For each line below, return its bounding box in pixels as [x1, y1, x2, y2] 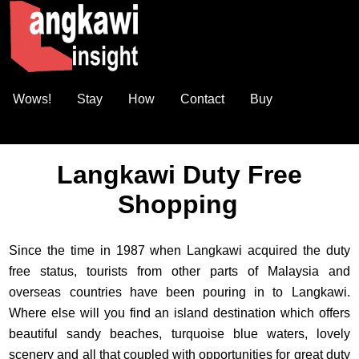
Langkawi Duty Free [57, 160, 302, 189]
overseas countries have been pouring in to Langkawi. [9, 285, 350, 299]
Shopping [118, 190, 238, 219]
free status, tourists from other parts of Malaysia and [9, 264, 350, 278]
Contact [180, 92, 224, 106]
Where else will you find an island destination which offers [9, 306, 350, 320]
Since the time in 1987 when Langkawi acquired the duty [9, 244, 350, 257]
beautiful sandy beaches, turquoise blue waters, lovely [9, 327, 350, 341]
